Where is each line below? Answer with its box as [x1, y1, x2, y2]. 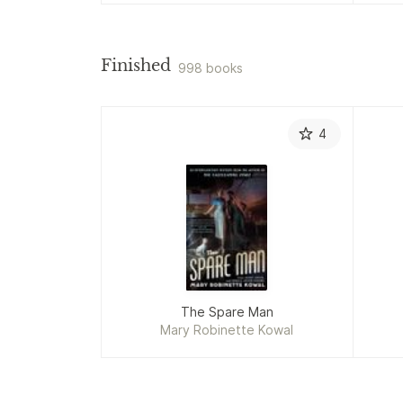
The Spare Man [180, 304, 273, 320]
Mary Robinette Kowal [160, 322, 294, 338]
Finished [101, 55, 171, 76]
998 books [178, 59, 243, 76]
